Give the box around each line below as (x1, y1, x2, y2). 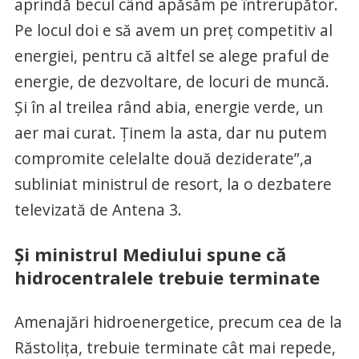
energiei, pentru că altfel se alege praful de (14, 45, 329, 67)
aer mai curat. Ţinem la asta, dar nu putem (14, 122, 327, 144)
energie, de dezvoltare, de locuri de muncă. (14, 71, 329, 93)
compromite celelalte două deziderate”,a (14, 147, 313, 170)
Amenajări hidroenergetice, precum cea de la (14, 311, 342, 333)
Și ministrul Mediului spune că (14, 242, 286, 267)
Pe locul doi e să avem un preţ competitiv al (14, 19, 333, 42)
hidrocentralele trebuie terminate (14, 265, 320, 290)
